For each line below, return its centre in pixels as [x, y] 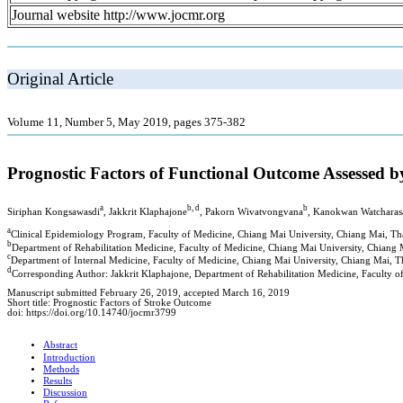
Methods [61, 369]
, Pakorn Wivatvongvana [251, 211]
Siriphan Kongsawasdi [54, 211]
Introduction [69, 357]
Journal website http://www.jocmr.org [118, 14]
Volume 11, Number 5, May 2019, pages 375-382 [126, 121]
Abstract [60, 345]
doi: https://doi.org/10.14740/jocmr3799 [92, 312]
